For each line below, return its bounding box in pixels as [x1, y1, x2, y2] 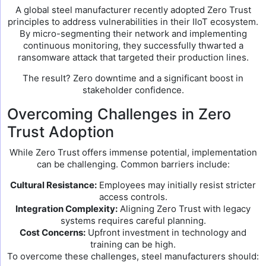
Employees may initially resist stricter [97, 179, 256, 191]
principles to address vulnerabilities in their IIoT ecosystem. [8, 16, 258, 27]
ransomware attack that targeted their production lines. [17, 52, 249, 63]
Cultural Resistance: [10, 179, 97, 191]
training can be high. [90, 239, 176, 250]
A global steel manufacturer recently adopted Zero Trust [15, 4, 251, 15]
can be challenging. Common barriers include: [36, 159, 230, 170]
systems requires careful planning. [60, 215, 206, 226]
